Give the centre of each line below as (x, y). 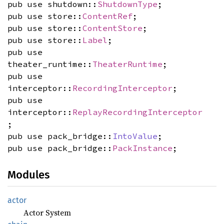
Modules (28, 174)
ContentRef (107, 16)
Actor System (47, 212)
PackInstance (142, 148)
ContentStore (112, 28)
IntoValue (135, 136)
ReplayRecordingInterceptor (137, 112)
